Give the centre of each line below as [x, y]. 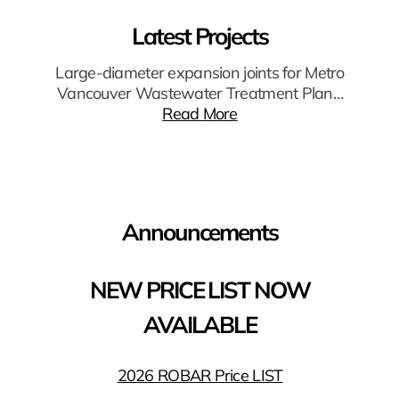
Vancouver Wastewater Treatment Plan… [200, 94]
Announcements [200, 232]
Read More [200, 114]
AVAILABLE [200, 325]
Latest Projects [200, 37]
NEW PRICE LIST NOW [200, 290]
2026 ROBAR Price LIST [200, 376]
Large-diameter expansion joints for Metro [200, 73]
